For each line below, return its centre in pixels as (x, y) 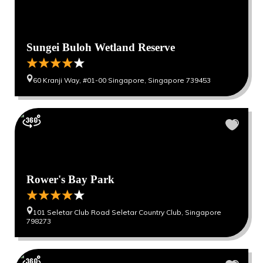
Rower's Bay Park (70, 179)
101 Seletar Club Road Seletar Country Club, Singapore (127, 212)
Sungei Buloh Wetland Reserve (101, 47)
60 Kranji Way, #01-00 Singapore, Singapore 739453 (122, 80)
